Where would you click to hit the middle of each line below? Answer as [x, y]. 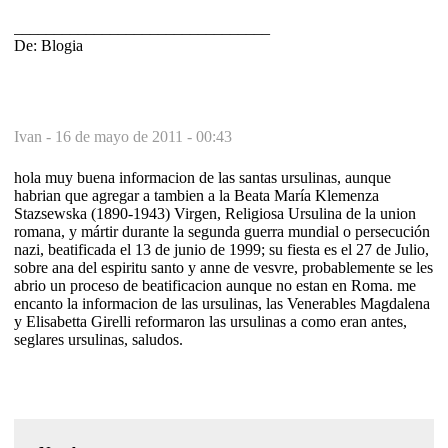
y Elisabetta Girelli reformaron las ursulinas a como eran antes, [210, 321]
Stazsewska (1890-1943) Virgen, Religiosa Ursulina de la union [215, 213]
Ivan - [34, 136]
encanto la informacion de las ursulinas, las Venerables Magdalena [222, 303]
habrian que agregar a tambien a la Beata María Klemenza [196, 195]
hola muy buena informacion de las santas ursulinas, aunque [202, 177]
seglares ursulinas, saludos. [98, 339]
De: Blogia [48, 45]
